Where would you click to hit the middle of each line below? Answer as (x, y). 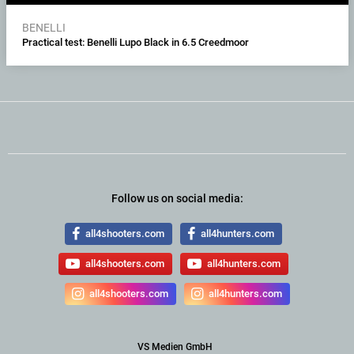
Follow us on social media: (177, 198)
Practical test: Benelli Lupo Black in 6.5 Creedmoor (135, 42)
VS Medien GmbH (175, 346)
